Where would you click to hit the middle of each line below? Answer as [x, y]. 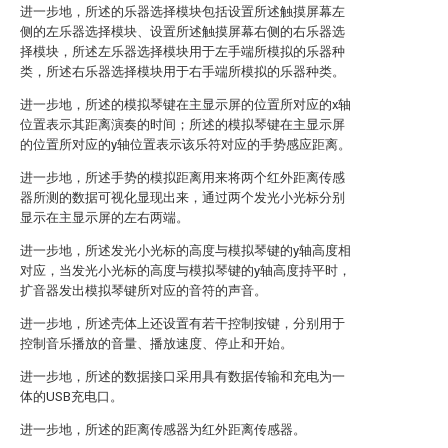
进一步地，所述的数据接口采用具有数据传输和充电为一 [182, 376]
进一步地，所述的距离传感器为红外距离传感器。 [163, 429]
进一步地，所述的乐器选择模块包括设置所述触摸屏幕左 [182, 11]
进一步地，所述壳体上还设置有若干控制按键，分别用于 [182, 323]
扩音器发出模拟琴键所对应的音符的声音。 [143, 290]
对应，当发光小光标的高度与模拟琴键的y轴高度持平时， [185, 270]
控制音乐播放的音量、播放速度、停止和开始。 [156, 343]
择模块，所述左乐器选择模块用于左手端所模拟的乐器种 [182, 51]
